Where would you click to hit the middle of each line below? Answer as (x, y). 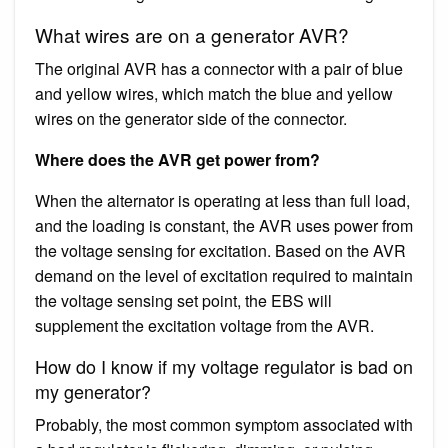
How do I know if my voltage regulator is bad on (224, 365)
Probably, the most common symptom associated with (224, 424)
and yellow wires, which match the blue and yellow (214, 93)
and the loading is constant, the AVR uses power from (224, 225)
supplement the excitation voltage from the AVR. (204, 325)
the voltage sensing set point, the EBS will (183, 300)
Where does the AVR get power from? (177, 159)
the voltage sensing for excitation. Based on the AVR (220, 250)
